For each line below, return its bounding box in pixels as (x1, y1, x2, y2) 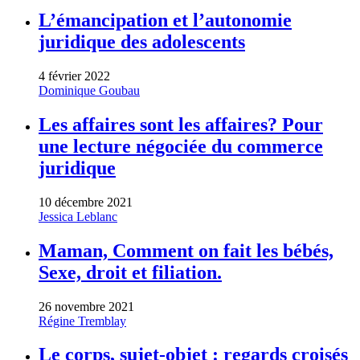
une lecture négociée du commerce (39, 135, 323, 157)
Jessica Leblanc (39, 209, 117, 223)
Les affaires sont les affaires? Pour (39, 113, 323, 135)
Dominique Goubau (39, 83, 140, 97)
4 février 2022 (39, 68, 110, 83)
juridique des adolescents (39, 31, 245, 53)
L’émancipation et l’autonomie (39, 10, 292, 31)
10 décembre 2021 (39, 194, 133, 209)
